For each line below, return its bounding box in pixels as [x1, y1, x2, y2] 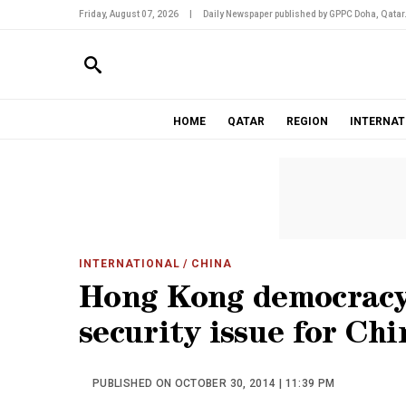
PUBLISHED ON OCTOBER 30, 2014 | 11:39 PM [92, 377, 335, 390]
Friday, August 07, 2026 [79, 9, 179, 19]
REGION [285, 115, 328, 128]
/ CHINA [179, 257, 233, 270]
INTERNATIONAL [79, 257, 180, 270]
